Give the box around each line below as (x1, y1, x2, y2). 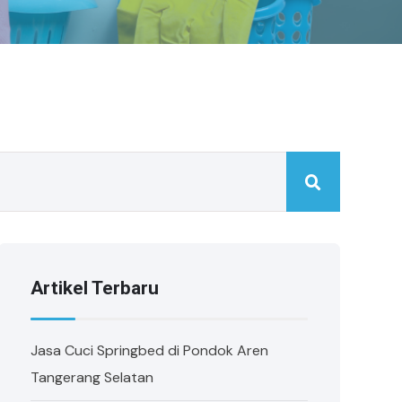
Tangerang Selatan (31, 368, 154, 387)
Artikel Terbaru (31, 277, 160, 299)
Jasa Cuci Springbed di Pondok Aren (31, 341, 269, 360)
